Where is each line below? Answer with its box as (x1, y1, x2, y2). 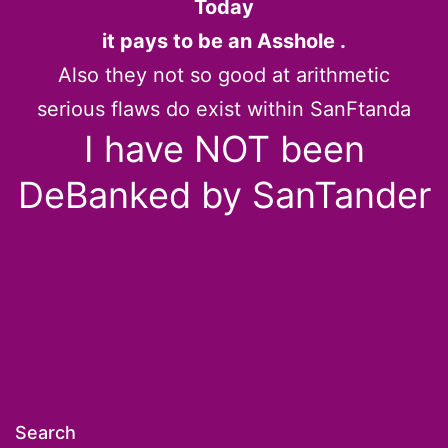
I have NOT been (83, 126, 365, 171)
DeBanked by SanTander (17, 172, 431, 217)
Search (15, 421, 76, 443)
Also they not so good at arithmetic (58, 62, 390, 87)
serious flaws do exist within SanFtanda (37, 96, 411, 121)
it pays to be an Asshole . (102, 28, 346, 53)
